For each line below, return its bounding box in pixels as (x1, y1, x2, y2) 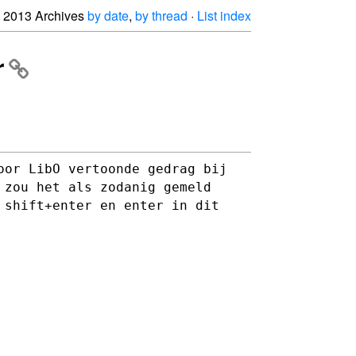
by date (87, 6, 129, 25)
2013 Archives (3, 6, 87, 25)
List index (197, 6, 251, 25)
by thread (135, 6, 188, 25)
